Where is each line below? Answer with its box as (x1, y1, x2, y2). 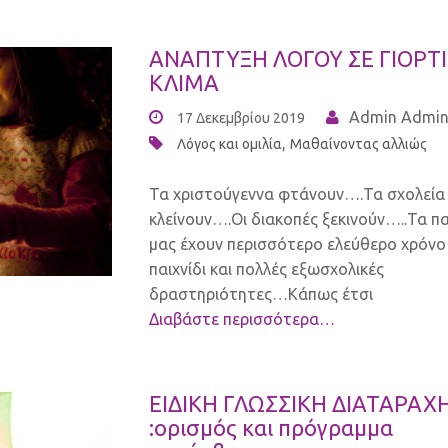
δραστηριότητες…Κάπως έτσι (149, 285, 373, 304)
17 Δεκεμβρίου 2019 (177, 110, 305, 127)
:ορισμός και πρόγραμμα (149, 415, 393, 441)
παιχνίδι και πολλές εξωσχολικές (149, 260, 384, 279)
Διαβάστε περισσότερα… (149, 310, 335, 329)
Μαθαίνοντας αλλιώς (290, 136, 427, 153)
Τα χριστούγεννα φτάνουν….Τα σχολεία (149, 185, 445, 204)
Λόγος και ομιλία (177, 136, 282, 153)
